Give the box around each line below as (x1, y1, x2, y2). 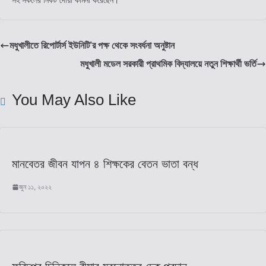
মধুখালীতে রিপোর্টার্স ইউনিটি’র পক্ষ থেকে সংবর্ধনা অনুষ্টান (9, 40, 175, 50)
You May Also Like (12, 90, 136, 109)
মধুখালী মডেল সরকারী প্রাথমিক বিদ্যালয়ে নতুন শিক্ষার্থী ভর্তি (80, 58, 256, 69)
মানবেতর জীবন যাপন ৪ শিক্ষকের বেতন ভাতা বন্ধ (12, 157, 198, 170)
